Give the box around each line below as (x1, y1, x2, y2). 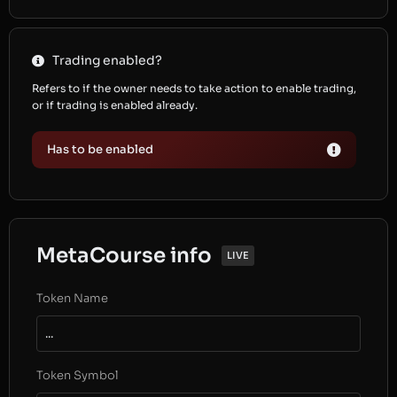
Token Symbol (36, 368, 119, 383)
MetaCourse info (36, 243, 212, 269)
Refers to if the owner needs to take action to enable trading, (32, 82, 356, 95)
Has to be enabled (47, 142, 153, 157)
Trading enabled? (51, 52, 162, 68)
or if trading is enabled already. (32, 98, 200, 112)
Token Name (36, 291, 108, 306)
